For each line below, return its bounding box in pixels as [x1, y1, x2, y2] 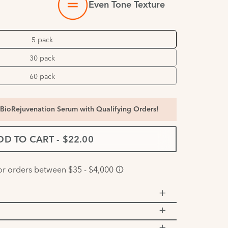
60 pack [29, 71, 55, 81]
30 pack [29, 53, 55, 63]
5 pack [31, 35, 53, 44]
